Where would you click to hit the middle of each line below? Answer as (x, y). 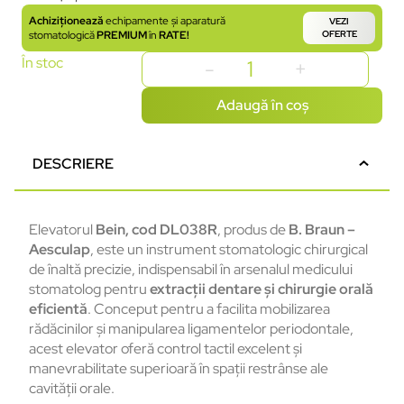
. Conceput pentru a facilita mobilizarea (209, 309)
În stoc (42, 62)
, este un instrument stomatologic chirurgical (229, 250)
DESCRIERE (73, 163)
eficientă (58, 309)
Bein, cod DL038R (156, 230)
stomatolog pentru (89, 289)
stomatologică (62, 35)
